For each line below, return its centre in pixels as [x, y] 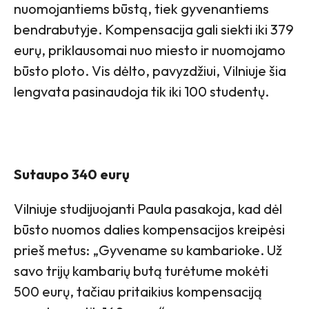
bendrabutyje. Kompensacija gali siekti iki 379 [154, 30]
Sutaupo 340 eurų [72, 175]
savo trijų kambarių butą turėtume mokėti [141, 271]
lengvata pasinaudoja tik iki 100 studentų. [141, 92]
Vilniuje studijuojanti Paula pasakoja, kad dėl [148, 209]
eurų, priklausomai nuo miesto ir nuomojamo [150, 50]
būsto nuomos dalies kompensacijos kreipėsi [149, 230]
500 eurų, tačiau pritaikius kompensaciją [138, 292]
